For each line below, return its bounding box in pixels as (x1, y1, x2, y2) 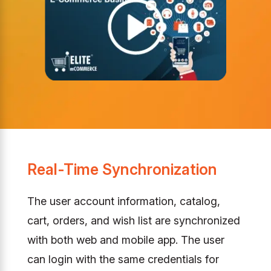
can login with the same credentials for (27, 252, 219, 266)
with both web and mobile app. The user (27, 233, 224, 246)
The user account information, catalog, (27, 194, 220, 207)
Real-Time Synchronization (27, 160, 217, 178)
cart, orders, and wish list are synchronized (27, 214, 240, 227)
